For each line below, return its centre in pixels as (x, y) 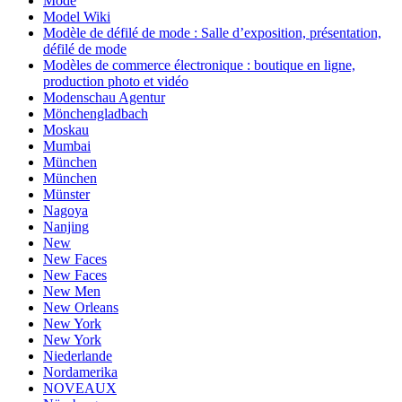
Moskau (66, 129)
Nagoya (66, 210)
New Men (72, 291)
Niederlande (78, 355)
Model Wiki (77, 16)
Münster (66, 194)
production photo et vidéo (116, 81)
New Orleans (81, 307)
